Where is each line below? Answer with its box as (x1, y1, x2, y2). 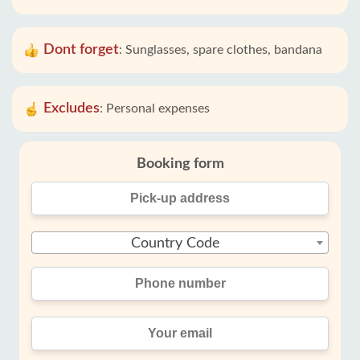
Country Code (130, 236, 220, 251)
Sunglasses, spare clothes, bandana (125, 43, 322, 56)
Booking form (136, 157, 224, 171)
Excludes (43, 101, 100, 116)
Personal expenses (106, 102, 210, 115)
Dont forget (43, 43, 119, 57)
